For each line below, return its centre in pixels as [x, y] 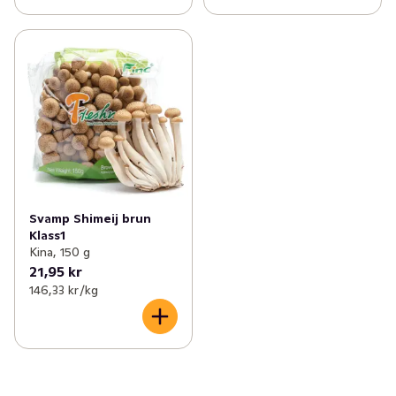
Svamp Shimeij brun [90, 219]
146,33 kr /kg [64, 290]
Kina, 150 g [60, 252]
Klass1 [47, 236]
